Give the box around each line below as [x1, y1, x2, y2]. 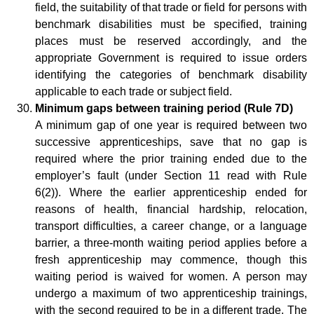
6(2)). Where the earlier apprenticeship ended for [35, 186, 307, 198]
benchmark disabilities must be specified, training [35, 18, 307, 30]
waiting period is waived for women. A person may [35, 270, 307, 282]
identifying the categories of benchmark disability [35, 68, 307, 81]
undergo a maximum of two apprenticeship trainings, [35, 287, 307, 299]
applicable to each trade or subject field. [35, 85, 232, 97]
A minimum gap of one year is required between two [35, 118, 307, 131]
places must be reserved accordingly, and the [35, 34, 307, 47]
